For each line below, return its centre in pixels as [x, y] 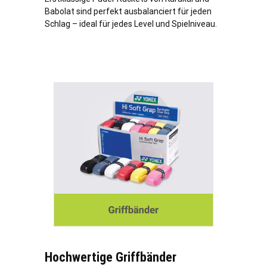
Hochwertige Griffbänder [111, 257]
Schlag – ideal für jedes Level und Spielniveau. [131, 24]
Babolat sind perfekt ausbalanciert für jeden [128, 12]
